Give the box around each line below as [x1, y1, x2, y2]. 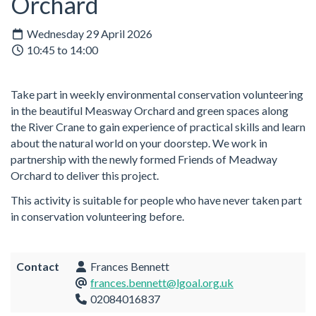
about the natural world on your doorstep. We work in [11, 136, 267, 150]
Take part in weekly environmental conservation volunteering [11, 87, 303, 102]
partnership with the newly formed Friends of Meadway [11, 152, 277, 166]
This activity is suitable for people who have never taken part [11, 193, 302, 207]
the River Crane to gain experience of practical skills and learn [11, 120, 305, 134]
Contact [16, 259, 59, 273]
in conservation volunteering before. [11, 209, 184, 223]
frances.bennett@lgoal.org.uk [90, 275, 233, 289]
